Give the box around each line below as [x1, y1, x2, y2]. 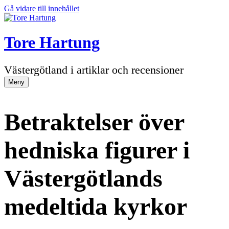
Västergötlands [4, 164, 163, 192]
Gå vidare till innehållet [4, 4, 79, 13]
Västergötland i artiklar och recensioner [4, 63, 184, 76]
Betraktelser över [4, 108, 184, 135]
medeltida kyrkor [4, 192, 187, 220]
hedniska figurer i [4, 136, 190, 164]
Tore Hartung [4, 33, 100, 52]
